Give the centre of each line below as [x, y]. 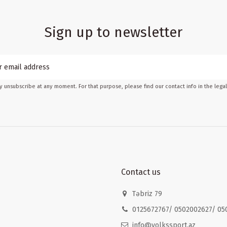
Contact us [141, 172]
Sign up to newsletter [113, 32]
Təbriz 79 [148, 194]
